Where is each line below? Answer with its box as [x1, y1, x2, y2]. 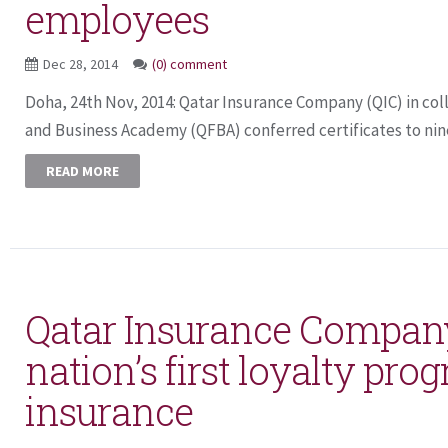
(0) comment [152, 55, 227, 73]
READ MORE [46, 162, 119, 180]
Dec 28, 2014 [43, 55, 121, 73]
